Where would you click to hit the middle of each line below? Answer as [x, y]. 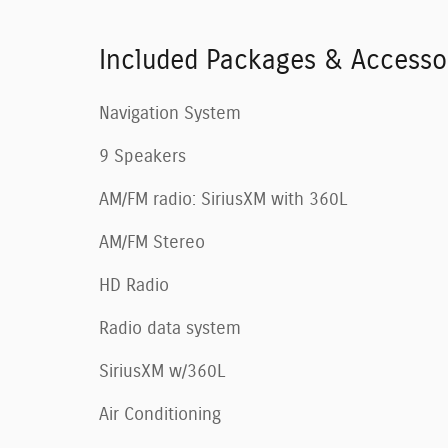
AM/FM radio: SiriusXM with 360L [223, 199]
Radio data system [170, 328]
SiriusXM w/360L [162, 371]
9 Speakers [142, 156]
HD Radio [134, 285]
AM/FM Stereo [152, 242]
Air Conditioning [160, 414]
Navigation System [170, 113]
